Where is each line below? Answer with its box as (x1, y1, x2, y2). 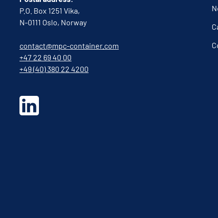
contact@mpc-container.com (19, 40, 119, 50)
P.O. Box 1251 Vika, (19, 5, 80, 15)
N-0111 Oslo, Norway (19, 17, 87, 27)
